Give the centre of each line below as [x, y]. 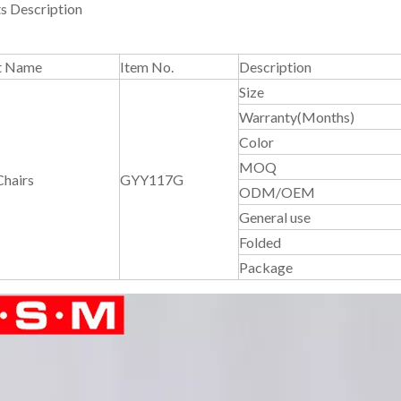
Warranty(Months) [297, 117]
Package [266, 267]
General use [275, 217]
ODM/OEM [277, 192]
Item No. [147, 67]
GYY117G [152, 179]
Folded [260, 242]
